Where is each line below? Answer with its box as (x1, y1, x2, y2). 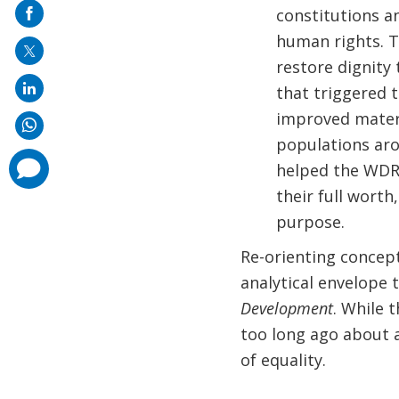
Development (240, 297, 333, 319)
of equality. (240, 349, 330, 370)
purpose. (275, 211, 345, 232)
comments (10, 155, 46, 164)
